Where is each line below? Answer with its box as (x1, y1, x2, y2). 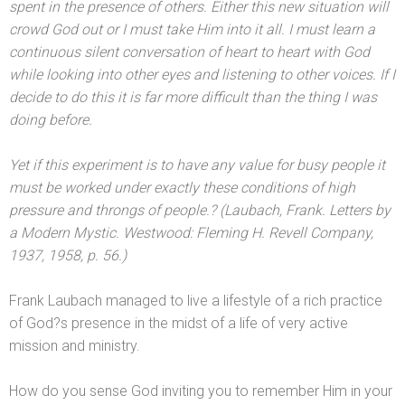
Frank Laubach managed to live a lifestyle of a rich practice (9, 292, 382, 310)
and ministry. (61, 337, 140, 355)
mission (9, 337, 61, 355)
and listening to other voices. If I (193, 66, 395, 84)
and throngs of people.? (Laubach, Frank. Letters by (67, 202, 391, 220)
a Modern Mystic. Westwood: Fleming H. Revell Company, (9, 224, 373, 242)
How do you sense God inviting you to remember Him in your (9, 382, 392, 400)
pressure (9, 202, 67, 220)
